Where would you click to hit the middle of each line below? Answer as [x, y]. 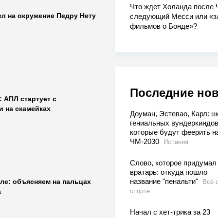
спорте [140, 191]
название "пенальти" [165, 181]
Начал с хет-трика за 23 [170, 212]
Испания [176, 142]
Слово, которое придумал [173, 163]
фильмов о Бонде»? [163, 26]
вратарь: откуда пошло [168, 172]
